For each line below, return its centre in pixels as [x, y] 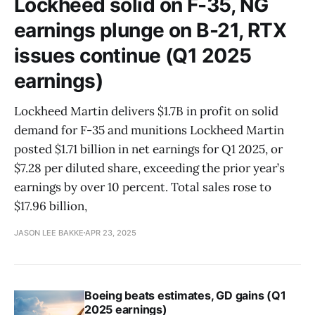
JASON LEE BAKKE [49, 232]
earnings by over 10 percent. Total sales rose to [143, 187]
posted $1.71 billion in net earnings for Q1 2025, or [148, 149]
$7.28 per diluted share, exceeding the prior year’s [149, 168]
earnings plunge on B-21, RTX [150, 30]
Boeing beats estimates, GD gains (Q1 [185, 295]
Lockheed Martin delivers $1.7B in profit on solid [146, 111]
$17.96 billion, [51, 206]
